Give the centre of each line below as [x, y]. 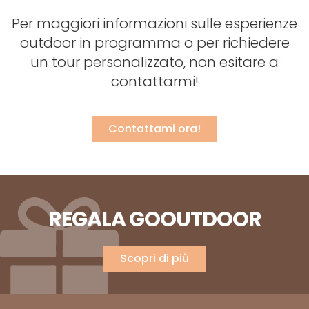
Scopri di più [154, 259]
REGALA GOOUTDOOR [154, 220]
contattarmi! [154, 82]
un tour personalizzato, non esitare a [154, 62]
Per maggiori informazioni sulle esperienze [154, 24]
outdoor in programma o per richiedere [154, 43]
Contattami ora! [154, 129]
